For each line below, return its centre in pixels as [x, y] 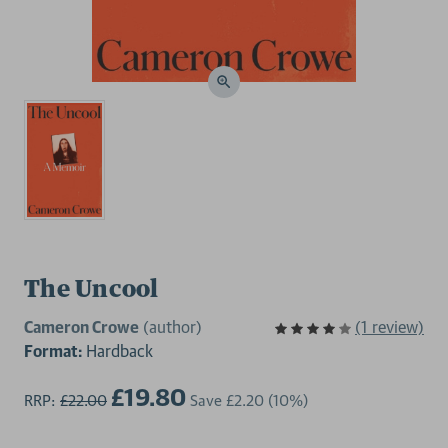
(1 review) [389, 327]
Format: [53, 351]
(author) [172, 327]
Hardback [117, 351]
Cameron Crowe [81, 327]
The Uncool [91, 290]
